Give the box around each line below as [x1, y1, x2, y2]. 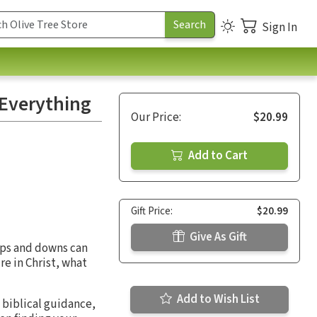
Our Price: [131, 108, 181, 126]
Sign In [262, 18, 297, 36]
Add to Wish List [174, 290, 260, 308]
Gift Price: [131, 203, 173, 219]
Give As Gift [187, 228, 247, 246]
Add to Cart [186, 146, 248, 164]
